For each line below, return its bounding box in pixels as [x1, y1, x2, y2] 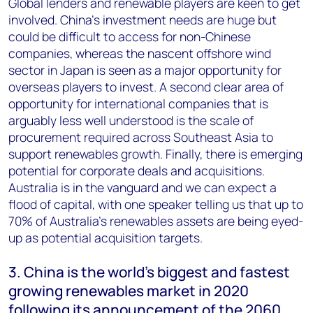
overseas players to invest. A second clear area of [8, 78, 284, 96]
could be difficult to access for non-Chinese [8, 28, 251, 45]
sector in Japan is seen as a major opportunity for [8, 61, 282, 79]
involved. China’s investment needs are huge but [8, 11, 277, 29]
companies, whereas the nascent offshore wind [8, 45, 271, 62]
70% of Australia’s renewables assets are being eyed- [8, 212, 303, 230]
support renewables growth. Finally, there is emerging [8, 145, 303, 163]
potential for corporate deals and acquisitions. [8, 162, 265, 180]
